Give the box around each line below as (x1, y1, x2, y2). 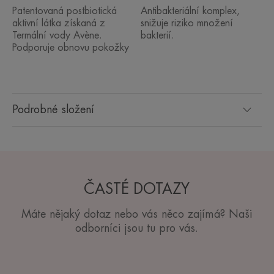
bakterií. (140, 30, 174, 40)
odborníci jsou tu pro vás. (75, 222, 199, 234)
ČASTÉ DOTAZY (84, 181, 190, 196)
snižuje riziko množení (140, 18, 233, 28)
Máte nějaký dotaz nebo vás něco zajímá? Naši (21, 208, 253, 220)
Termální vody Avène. (12, 30, 102, 40)
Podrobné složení (12, 103, 94, 115)
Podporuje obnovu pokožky (12, 42, 129, 53)
